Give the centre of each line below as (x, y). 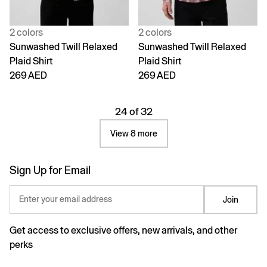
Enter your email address (66, 199)
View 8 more (133, 133)
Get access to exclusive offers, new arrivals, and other (123, 230)
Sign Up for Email (50, 170)
